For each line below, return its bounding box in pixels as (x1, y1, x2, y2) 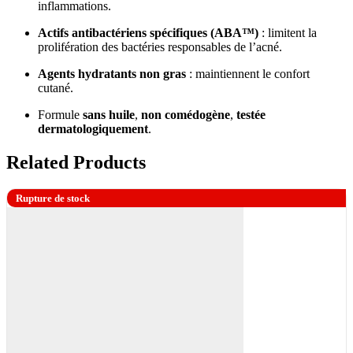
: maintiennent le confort (186, 66, 310, 80)
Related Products (6, 151, 146, 173)
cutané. (38, 80, 73, 95)
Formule (38, 107, 83, 121)
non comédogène (141, 107, 230, 121)
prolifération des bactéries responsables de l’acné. (38, 39, 282, 54)
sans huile (83, 107, 135, 121)
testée (236, 107, 266, 121)
